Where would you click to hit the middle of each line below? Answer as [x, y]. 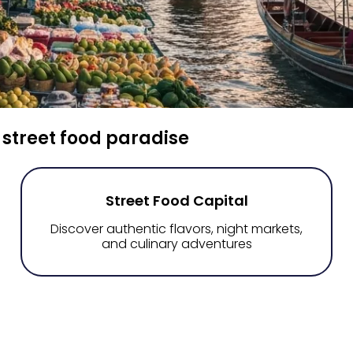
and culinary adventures [176, 244]
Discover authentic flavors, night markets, [176, 229]
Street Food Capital [176, 201]
